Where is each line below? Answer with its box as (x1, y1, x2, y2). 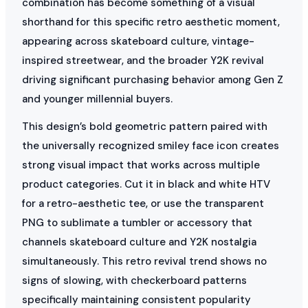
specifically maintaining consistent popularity (22, 292, 251, 307)
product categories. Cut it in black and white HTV (22, 177, 270, 191)
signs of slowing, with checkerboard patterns (22, 273, 247, 287)
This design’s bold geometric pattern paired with (22, 119, 267, 133)
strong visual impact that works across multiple (22, 157, 260, 172)
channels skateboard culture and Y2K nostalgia (22, 234, 256, 249)
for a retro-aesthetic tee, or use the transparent (22, 196, 264, 210)
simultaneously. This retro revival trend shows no (22, 254, 267, 268)
